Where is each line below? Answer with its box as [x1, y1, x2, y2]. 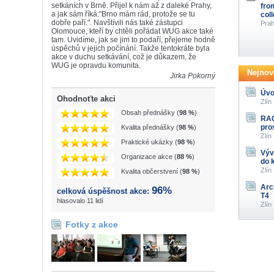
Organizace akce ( [121, 153, 177, 160]
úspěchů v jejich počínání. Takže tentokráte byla [51, 44, 210, 53]
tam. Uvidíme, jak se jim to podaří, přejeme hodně [51, 35, 215, 44]
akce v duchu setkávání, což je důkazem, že [51, 53, 196, 61]
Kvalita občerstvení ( [121, 168, 182, 175]
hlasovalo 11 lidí [57, 197, 103, 204]
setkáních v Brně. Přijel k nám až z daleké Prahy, [51, 1, 212, 10]
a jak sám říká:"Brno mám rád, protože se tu [51, 10, 195, 18]
